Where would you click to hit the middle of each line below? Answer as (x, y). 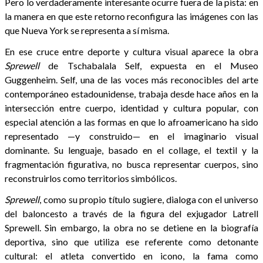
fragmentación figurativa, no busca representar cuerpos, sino (131, 164)
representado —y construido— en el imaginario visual (131, 136)
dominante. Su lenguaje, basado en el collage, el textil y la (131, 150)
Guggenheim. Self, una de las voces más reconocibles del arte (131, 79)
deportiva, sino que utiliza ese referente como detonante (131, 241)
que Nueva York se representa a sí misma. (87, 30)
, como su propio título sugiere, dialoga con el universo (149, 199)
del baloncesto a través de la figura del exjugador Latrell (131, 213)
